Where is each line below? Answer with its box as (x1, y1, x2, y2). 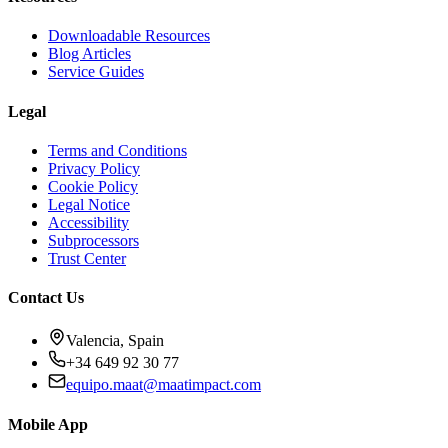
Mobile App (8, 415, 88, 433)
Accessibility (48, 213, 129, 231)
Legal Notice (48, 195, 130, 213)
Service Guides (48, 63, 144, 81)
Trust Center (48, 249, 126, 267)
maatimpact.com (158, 376, 261, 394)
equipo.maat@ (66, 376, 158, 394)
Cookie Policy (48, 177, 138, 195)
